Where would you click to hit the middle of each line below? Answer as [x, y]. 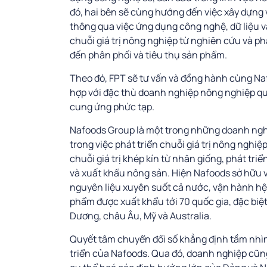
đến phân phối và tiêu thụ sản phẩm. [148, 55]
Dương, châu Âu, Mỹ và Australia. [141, 215]
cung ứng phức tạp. [112, 106]
